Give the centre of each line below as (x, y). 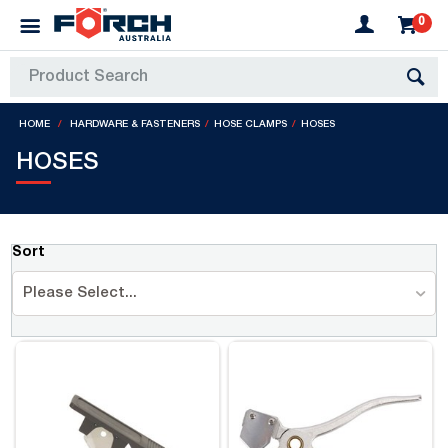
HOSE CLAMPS (251, 125)
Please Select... (80, 293)
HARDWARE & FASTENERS (135, 125)
